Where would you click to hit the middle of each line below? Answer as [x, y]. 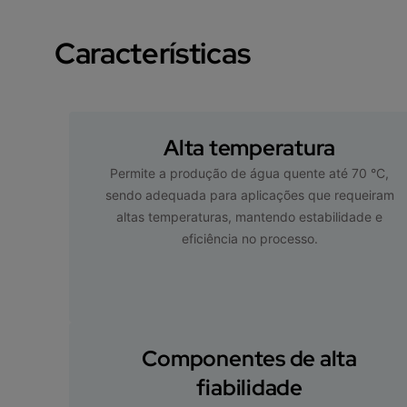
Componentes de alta [249, 358]
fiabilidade [249, 387]
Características [153, 53]
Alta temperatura [250, 147]
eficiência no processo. [249, 238]
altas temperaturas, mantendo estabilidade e [250, 216]
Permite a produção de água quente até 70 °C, [250, 173]
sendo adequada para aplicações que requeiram [249, 194]
